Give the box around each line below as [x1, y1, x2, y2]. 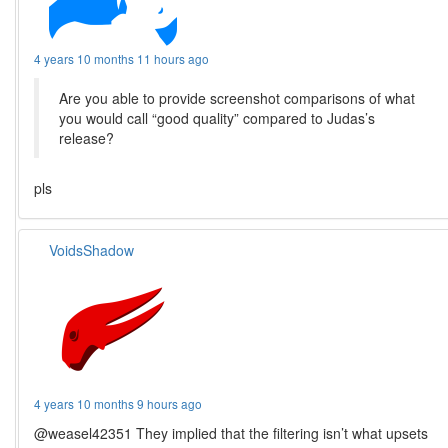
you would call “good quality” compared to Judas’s [59, 108, 376, 129]
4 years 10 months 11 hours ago [34, 50, 210, 68]
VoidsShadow [49, 240, 135, 261]
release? [59, 128, 115, 149]
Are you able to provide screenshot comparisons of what [59, 88, 416, 109]
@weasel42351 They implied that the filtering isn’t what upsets [34, 423, 429, 444]
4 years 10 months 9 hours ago [34, 395, 203, 413]
